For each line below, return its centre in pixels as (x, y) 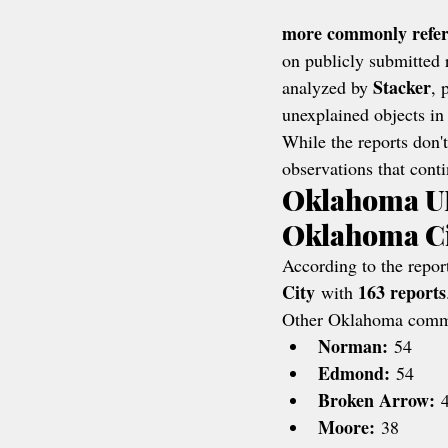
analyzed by (327, 87)
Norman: (353, 346)
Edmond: (354, 373)
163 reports (402, 292)
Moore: (346, 427)
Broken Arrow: (376, 400)
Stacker (402, 87)
